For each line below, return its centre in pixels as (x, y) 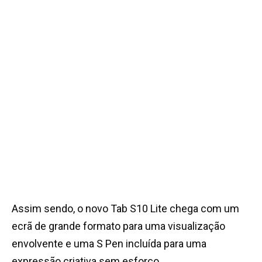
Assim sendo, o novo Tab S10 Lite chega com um (125, 209)
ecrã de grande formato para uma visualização (118, 226)
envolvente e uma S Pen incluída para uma (109, 244)
